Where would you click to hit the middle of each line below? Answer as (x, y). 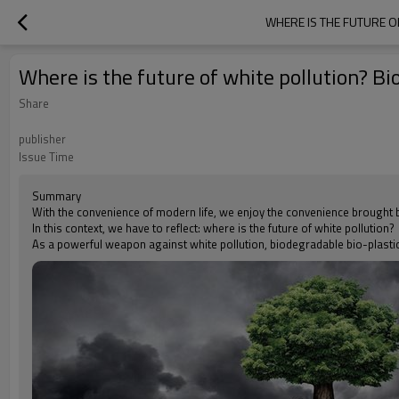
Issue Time (46, 157)
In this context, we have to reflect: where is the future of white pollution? (213, 228)
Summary (57, 196)
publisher (42, 139)
